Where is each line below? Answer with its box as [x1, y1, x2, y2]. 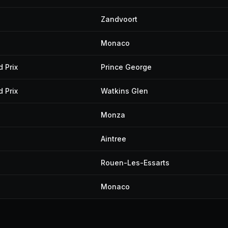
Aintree [101, 134, 126, 143]
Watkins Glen [101, 87, 148, 95]
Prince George [101, 63, 152, 71]
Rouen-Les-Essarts [101, 158, 169, 167]
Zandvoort [101, 15, 137, 23]
